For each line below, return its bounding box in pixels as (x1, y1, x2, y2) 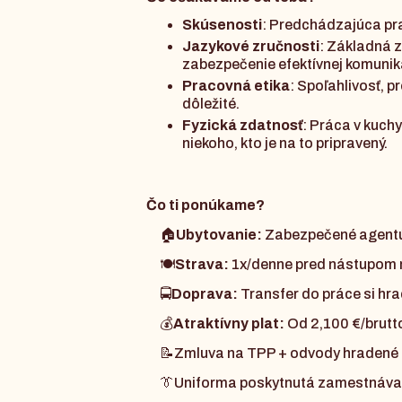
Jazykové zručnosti (182, 39, 320, 55)
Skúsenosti (182, 17, 263, 33)
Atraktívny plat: (173, 316, 285, 332)
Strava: (175, 257, 230, 273)
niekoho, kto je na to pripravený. (182, 135, 389, 152)
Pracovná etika (182, 78, 291, 94)
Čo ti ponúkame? (146, 197, 268, 214)
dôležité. (182, 96, 243, 112)
